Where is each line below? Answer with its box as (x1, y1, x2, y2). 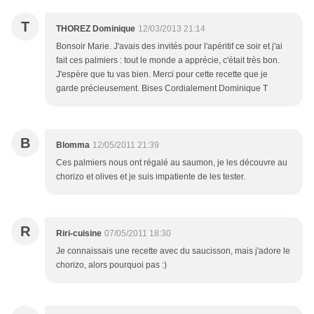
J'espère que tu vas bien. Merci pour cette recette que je (56, 69, 268, 80)
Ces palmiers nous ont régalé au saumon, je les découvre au (56, 158, 287, 168)
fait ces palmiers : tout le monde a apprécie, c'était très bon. (56, 55, 280, 66)
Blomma (56, 140, 90, 151)
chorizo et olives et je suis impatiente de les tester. (56, 172, 245, 182)
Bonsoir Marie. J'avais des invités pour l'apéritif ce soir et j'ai (56, 41, 282, 52)
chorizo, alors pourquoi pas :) (56, 260, 167, 271)
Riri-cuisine (56, 228, 102, 239)
